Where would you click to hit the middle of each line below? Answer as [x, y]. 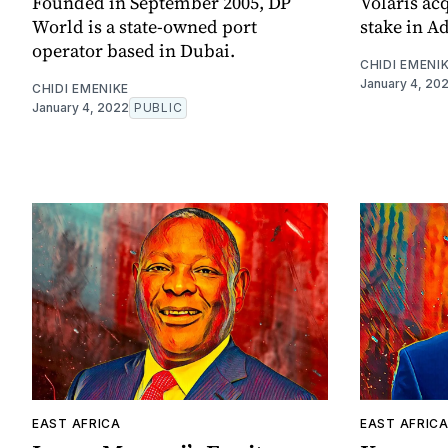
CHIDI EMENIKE [81, 88]
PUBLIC [158, 107]
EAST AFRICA [76, 424]
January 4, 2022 [80, 107]
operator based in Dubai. [133, 50]
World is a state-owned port [144, 26]
